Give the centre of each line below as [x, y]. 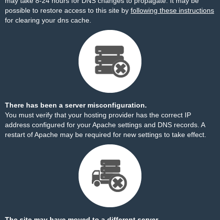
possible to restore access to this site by [68, 10]
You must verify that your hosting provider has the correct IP [98, 115]
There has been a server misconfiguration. [76, 105]
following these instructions [172, 10]
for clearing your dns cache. [48, 20]
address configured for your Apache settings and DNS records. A [105, 125]
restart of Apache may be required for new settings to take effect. [106, 135]
